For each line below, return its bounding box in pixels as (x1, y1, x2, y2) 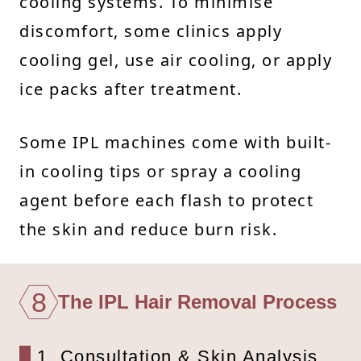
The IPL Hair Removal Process (58, 290, 337, 313)
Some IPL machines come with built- (19, 131, 331, 153)
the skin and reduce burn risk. (19, 218, 277, 240)
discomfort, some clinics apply (19, 19, 282, 42)
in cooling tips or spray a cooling (19, 160, 301, 182)
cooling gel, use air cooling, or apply (19, 48, 332, 71)
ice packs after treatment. (19, 77, 242, 100)
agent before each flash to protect (19, 189, 313, 211)
